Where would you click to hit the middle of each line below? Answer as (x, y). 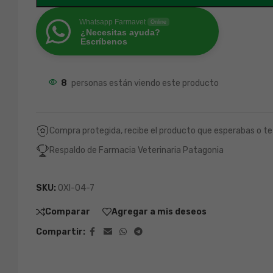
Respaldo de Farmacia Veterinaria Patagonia (136, 150)
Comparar (67, 211)
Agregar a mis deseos (159, 211)
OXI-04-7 (76, 188)
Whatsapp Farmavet (112, 22)
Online (158, 22)
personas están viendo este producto (145, 83)
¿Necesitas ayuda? (120, 32)
